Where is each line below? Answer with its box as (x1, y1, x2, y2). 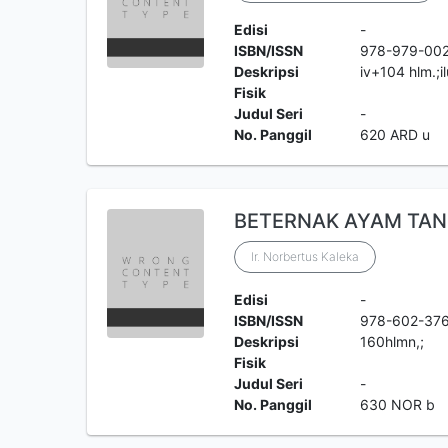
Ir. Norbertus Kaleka (250, 249, 359, 264)
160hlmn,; (360, 333, 425, 350)
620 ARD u (360, 126, 431, 143)
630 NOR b (360, 396, 436, 413)
